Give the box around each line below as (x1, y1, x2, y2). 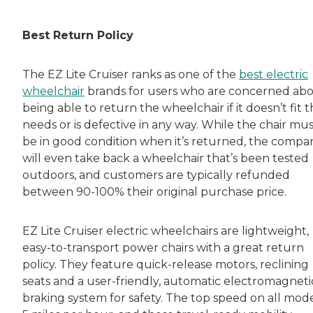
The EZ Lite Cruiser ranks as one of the (22, 68, 239, 82)
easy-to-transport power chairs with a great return (22, 241, 304, 255)
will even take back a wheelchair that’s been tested (22, 152, 309, 166)
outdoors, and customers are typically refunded (22, 168, 290, 182)
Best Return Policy (22, 29, 133, 43)
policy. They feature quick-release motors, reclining (22, 258, 309, 272)
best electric (239, 68, 308, 82)
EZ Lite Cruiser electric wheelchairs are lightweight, (22, 224, 309, 238)
